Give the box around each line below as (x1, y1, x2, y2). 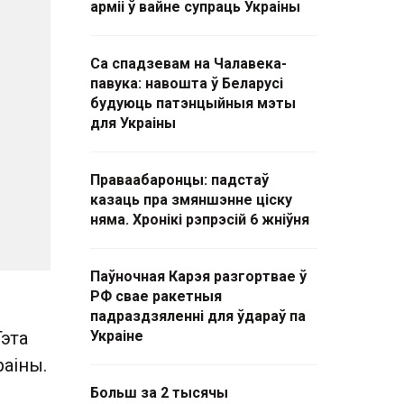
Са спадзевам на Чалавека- (90, 55, 287, 72)
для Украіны (90, 115, 176, 132)
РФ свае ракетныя (90, 288, 222, 305)
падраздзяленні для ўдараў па (90, 308, 306, 325)
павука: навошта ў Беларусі (90, 75, 283, 92)
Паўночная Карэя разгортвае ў (90, 268, 307, 285)
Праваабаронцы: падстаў (90, 171, 269, 188)
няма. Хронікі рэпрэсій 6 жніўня (90, 211, 309, 228)
